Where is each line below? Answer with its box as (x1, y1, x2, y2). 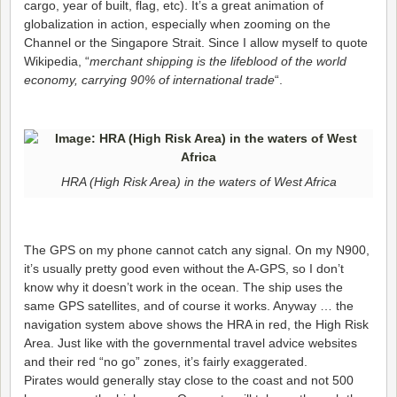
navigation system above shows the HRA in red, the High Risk (24, 316, 369, 331)
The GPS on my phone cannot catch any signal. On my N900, (24, 242, 370, 257)
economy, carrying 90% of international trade (24, 72, 275, 87)
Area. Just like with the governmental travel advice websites (24, 335, 357, 350)
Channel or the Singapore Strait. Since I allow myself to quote (24, 35, 368, 50)
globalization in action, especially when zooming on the (24, 16, 331, 31)
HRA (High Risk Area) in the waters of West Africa (60, 175, 337, 190)
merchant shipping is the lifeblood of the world (90, 53, 346, 68)
